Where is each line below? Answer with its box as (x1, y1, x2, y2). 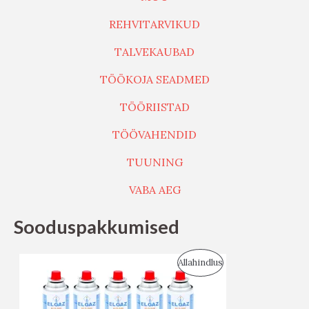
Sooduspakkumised (14, 215, 179, 238)
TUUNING (126, 154, 183, 169)
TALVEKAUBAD (114, 44, 195, 59)
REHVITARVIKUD (109, 17, 200, 31)
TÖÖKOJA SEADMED (99, 72, 210, 86)
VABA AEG (128, 182, 181, 197)
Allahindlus (178, 257, 223, 269)
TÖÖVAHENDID (112, 127, 197, 141)
